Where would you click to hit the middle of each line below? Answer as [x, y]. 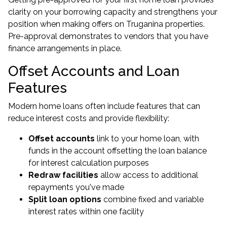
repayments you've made [76, 187]
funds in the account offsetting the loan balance [118, 151]
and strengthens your [177, 12]
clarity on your [36, 12]
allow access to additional [148, 175]
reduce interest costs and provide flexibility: [89, 118]
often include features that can [142, 106]
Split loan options [65, 199]
